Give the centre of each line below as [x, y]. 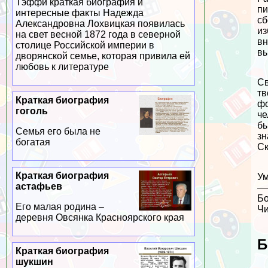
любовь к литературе [62, 67]
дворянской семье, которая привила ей [103, 56]
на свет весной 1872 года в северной [98, 35]
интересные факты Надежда [79, 13]
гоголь [31, 111]
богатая [33, 142]
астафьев [39, 187]
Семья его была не [58, 132]
